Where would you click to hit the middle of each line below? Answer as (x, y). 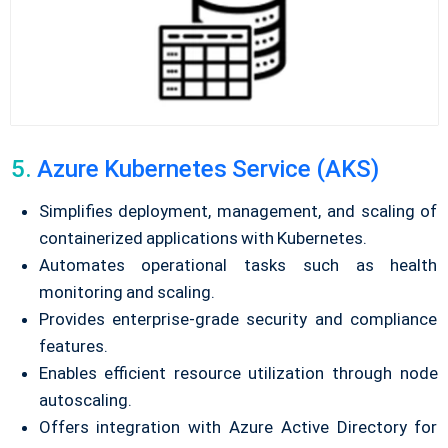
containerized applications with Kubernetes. (202, 237)
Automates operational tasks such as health (238, 264)
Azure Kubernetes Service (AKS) (208, 168)
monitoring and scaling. (126, 291)
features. (73, 345)
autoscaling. (85, 399)
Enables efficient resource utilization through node (238, 372)
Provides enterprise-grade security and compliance (238, 318)
